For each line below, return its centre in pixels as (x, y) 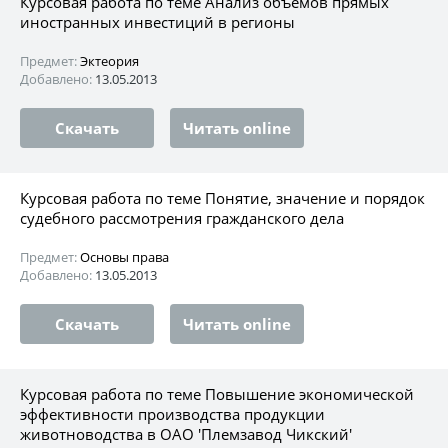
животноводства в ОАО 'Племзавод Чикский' (186, 433)
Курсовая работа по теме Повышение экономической (217, 393)
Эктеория (109, 60)
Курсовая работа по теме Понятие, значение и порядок (222, 197)
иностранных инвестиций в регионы (157, 21)
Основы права (124, 256)
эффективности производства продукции (172, 413)
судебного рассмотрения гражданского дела (182, 217)
